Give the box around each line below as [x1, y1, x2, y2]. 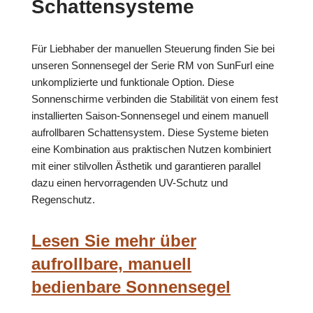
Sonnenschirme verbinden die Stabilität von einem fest [31, 93, 278, 105]
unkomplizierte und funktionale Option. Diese [31, 76, 234, 89]
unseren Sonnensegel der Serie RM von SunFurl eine [31, 59, 274, 72]
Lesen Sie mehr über [31, 231, 196, 251]
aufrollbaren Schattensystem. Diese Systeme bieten [31, 126, 268, 139]
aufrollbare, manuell [31, 254, 191, 274]
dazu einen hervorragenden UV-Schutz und [31, 177, 228, 189]
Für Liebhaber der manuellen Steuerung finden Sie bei [31, 43, 275, 55]
